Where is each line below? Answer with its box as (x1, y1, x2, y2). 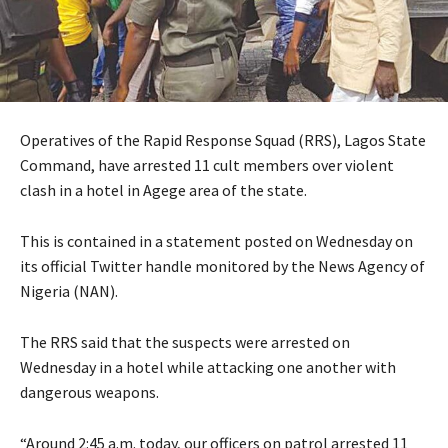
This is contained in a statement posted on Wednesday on (20, 231, 413, 252)
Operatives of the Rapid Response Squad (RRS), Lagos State (20, 130, 426, 151)
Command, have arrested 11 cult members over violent (20, 155, 394, 176)
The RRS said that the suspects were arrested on (20, 332, 350, 353)
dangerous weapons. (20, 382, 159, 403)
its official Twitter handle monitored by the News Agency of (20, 256, 425, 277)
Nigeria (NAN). (20, 281, 118, 302)
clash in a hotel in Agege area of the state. (20, 180, 307, 201)
